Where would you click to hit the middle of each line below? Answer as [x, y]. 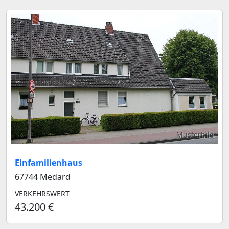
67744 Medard [43, 177]
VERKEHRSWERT [42, 193]
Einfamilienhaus [49, 162]
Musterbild [195, 134]
